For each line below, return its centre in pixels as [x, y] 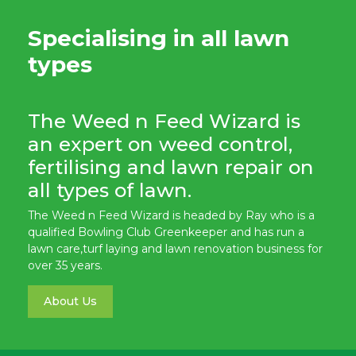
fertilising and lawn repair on [171, 166]
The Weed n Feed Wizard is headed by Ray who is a [171, 215]
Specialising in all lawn [159, 38]
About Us [70, 301]
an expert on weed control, [160, 143]
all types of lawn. [110, 190]
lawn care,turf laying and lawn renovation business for [175, 248]
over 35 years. [65, 265]
